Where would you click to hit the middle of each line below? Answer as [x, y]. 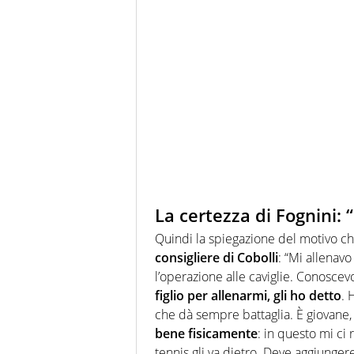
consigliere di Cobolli [217, 258]
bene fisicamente [206, 334]
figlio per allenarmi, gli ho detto [248, 296]
